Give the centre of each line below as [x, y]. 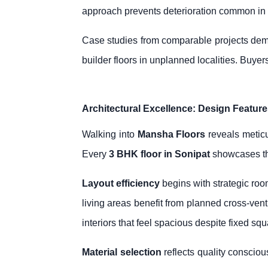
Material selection [122, 252]
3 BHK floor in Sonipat [159, 154]
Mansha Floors [171, 135]
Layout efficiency [121, 184]
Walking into [110, 135]
